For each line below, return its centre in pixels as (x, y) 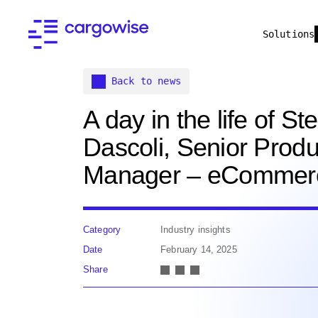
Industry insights (196, 230)
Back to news (146, 81)
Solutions (289, 34)
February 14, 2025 (199, 250)
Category (102, 230)
